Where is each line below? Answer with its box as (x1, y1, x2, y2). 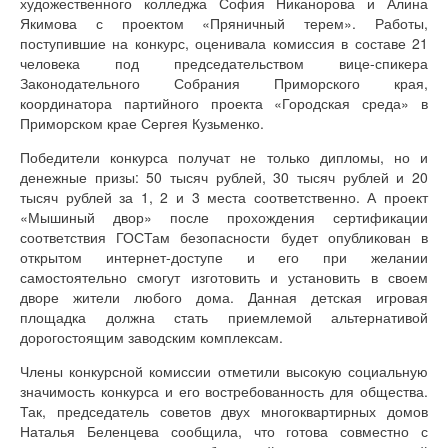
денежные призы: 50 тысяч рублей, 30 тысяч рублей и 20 (20, 166, 428, 187)
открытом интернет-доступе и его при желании (20, 246, 428, 267)
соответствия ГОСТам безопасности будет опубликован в (20, 226, 428, 247)
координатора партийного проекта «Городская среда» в (20, 92, 428, 113)
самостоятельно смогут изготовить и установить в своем (20, 266, 428, 287)
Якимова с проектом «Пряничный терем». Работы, (20, 12, 428, 33)
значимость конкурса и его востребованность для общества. (20, 380, 428, 401)
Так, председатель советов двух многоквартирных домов (20, 400, 428, 421)
